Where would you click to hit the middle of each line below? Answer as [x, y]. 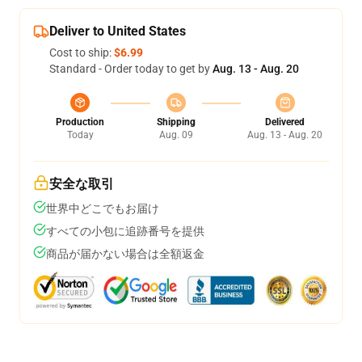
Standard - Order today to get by [131, 69]
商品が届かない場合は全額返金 [125, 254]
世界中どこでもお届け [103, 208]
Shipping [176, 122]
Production [80, 122]
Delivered [285, 122]
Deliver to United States [118, 31]
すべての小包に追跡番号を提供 [125, 231]
